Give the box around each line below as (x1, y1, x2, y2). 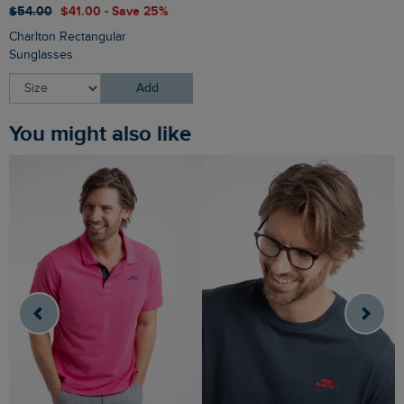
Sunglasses (9, 48, 73, 63)
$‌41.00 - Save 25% (60, 4, 169, 20)
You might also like (20, 121, 191, 148)
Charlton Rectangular (9, 30, 126, 45)
